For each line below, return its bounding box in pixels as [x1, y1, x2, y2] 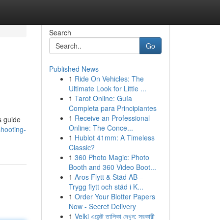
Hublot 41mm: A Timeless [74, 133, 155, 142]
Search [49, 27, 71, 37]
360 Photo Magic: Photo [74, 152, 149, 162]
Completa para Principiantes [68, 103, 157, 113]
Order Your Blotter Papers [74, 192, 155, 201]
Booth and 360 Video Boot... [68, 162, 156, 172]
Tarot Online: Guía [74, 93, 132, 103]
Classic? [68, 142, 95, 152]
